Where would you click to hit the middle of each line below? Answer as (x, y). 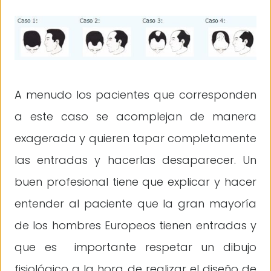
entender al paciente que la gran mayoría (135, 204)
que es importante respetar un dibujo (135, 247)
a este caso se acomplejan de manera (135, 117)
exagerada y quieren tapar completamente (135, 139)
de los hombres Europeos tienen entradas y (135, 226)
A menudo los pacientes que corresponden (135, 95)
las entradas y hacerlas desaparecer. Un (135, 160)
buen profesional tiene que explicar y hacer (135, 182)
